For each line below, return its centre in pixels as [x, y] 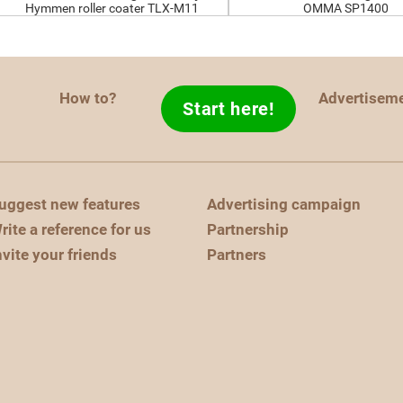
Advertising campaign [284, 204]
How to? [87, 98]
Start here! [228, 109]
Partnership [248, 229]
